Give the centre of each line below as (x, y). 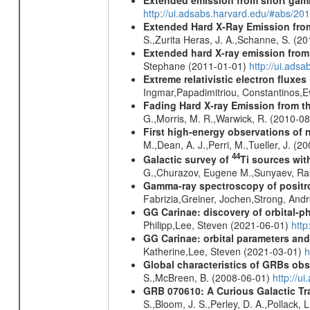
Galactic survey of (187, 159)
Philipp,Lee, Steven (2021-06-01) (217, 225)
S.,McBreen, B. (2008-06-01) (208, 278)
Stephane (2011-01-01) (196, 65)
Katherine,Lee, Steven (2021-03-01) (224, 252)
